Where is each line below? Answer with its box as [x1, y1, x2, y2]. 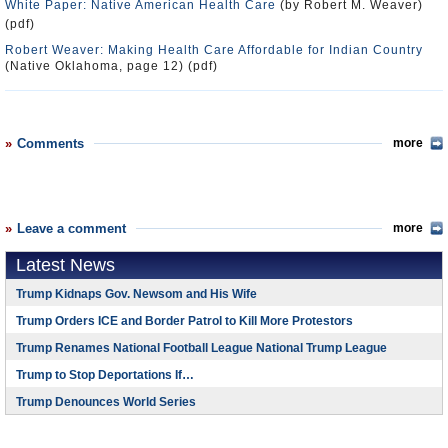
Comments [17, 136, 84, 151]
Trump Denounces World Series [16, 395, 196, 409]
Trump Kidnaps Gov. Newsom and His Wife [16, 287, 257, 301]
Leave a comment [17, 221, 126, 236]
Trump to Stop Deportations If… [16, 368, 194, 382]
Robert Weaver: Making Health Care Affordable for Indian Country [5, 43, 423, 57]
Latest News [16, 255, 115, 275]
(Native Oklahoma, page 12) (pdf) [5, 59, 222, 73]
